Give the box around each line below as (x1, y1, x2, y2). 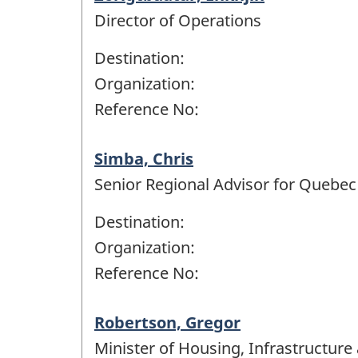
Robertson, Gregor (94, 311, 241, 333)
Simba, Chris (94, 147, 193, 169)
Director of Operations (94, 9, 261, 31)
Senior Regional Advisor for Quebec (94, 173, 356, 195)
